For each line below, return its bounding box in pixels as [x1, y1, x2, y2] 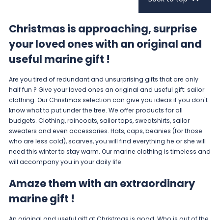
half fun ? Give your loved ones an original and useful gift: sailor [8, 85, 204, 94]
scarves [68, 137, 93, 146]
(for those [170, 127, 202, 136]
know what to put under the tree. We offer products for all [8, 106, 183, 115]
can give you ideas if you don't [110, 96, 208, 105]
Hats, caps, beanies [110, 127, 171, 136]
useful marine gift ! [8, 52, 112, 67]
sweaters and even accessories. [8, 127, 110, 136]
